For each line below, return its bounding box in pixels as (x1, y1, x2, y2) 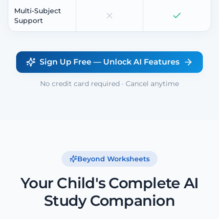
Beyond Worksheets (77, 154, 150, 163)
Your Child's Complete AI (21, 174, 198, 192)
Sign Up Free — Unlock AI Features (40, 57, 179, 66)
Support (14, 16, 43, 25)
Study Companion (44, 191, 175, 210)
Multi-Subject (14, 6, 61, 15)
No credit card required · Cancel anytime (40, 79, 179, 88)
